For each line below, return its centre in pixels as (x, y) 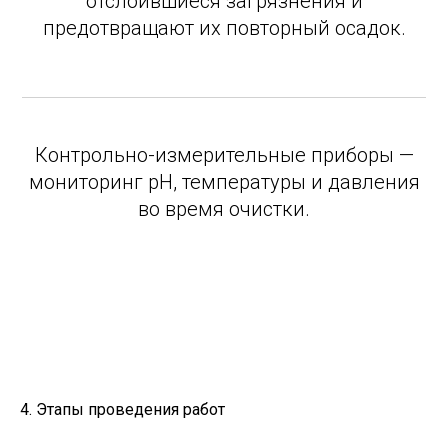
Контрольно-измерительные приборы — (224, 155)
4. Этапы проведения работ (122, 409)
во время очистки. (224, 209)
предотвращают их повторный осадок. (224, 28)
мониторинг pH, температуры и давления (224, 182)
